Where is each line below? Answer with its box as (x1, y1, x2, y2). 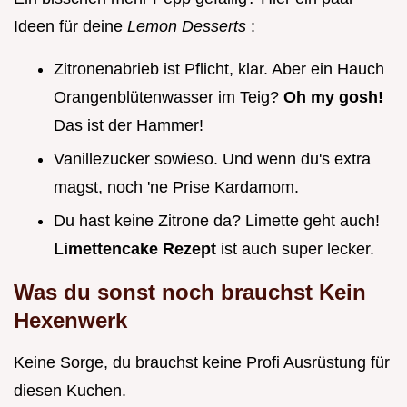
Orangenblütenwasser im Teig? (54, 88, 283, 107)
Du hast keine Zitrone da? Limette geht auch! (54, 211, 380, 230)
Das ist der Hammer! (54, 116, 203, 135)
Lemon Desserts (127, 17, 251, 36)
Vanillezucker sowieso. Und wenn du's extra (54, 149, 371, 168)
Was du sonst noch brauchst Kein (14, 279, 366, 304)
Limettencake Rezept (54, 239, 221, 258)
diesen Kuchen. (14, 381, 126, 400)
